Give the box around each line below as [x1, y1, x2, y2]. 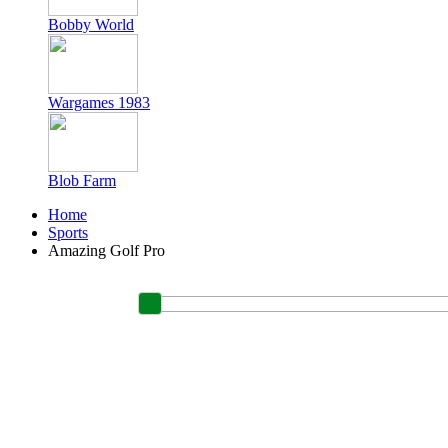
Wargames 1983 [48, 94, 150, 111]
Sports [48, 224, 88, 241]
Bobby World [48, 16, 134, 33]
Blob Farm [48, 172, 116, 189]
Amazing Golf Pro [48, 242, 165, 259]
